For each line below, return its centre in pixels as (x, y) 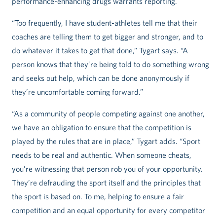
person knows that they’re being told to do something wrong (110, 64)
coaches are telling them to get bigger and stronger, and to (108, 37)
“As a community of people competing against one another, (108, 114)
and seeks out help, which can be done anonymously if (101, 78)
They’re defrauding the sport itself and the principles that (106, 183)
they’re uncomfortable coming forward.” (77, 92)
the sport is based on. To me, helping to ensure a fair (98, 197)
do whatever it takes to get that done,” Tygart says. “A (100, 51)
